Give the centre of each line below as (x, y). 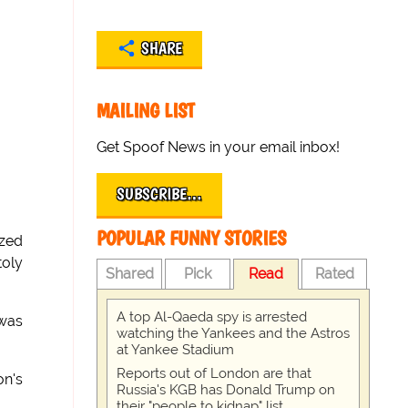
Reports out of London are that (214, 373)
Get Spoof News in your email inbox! (219, 147)
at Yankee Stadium (176, 350)
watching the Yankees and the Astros (234, 333)
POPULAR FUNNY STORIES (192, 238)
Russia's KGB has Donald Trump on (226, 390)
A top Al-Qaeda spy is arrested (212, 317)
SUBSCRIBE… (160, 194)
